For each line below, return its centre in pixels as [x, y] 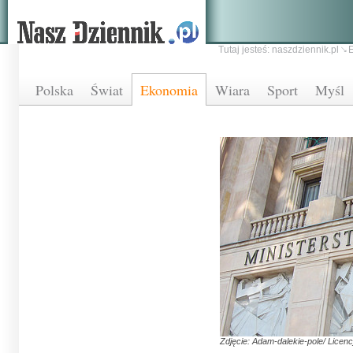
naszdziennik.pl [305, 50]
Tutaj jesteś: [245, 50]
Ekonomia [169, 90]
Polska [54, 90]
